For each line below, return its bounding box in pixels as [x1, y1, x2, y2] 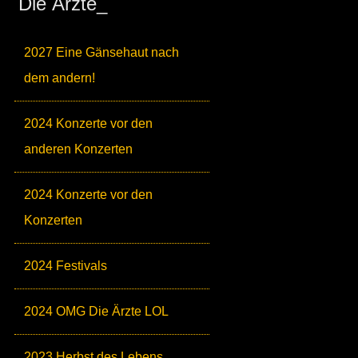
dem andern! [24, 71, 95, 86]
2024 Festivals [24, 259, 107, 273]
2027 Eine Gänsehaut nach [24, 46, 179, 60]
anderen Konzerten [24, 142, 133, 157]
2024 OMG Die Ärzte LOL [24, 304, 169, 319]
